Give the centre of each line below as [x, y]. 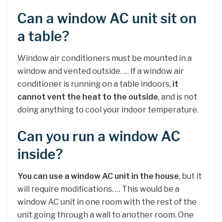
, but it [190, 176]
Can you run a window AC [99, 136]
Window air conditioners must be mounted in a [105, 58]
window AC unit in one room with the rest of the [107, 202]
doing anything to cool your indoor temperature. [108, 110]
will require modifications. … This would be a [98, 189]
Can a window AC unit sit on [107, 18]
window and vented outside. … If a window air [101, 71]
